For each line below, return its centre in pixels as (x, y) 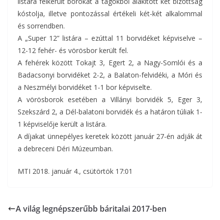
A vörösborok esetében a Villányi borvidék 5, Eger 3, (110, 99)
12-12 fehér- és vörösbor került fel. (73, 50)
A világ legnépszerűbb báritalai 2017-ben (91, 209)
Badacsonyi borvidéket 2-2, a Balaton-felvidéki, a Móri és (110, 75)
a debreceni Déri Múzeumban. (65, 149)
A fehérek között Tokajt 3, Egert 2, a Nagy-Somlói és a (110, 63)
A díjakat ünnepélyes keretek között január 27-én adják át (110, 136)
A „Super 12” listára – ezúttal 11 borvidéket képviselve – (110, 38)
